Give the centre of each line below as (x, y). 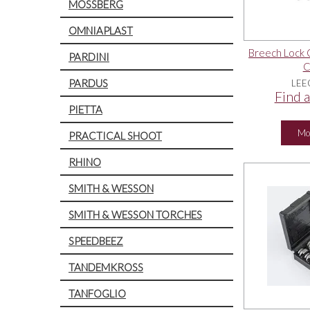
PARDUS (88, 83)
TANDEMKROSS (106, 267)
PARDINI (89, 56)
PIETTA (85, 109)
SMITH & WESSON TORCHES (135, 214)
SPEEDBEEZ (96, 240)
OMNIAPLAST (101, 30)
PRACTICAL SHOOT (115, 135)
